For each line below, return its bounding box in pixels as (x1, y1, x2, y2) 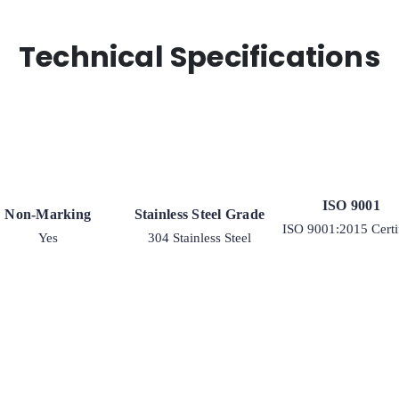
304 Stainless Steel (147, 230, 251, 245)
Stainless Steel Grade (134, 206, 265, 222)
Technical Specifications (19, 36, 380, 77)
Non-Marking (4, 206, 92, 222)
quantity (285, 10, 344, 31)
